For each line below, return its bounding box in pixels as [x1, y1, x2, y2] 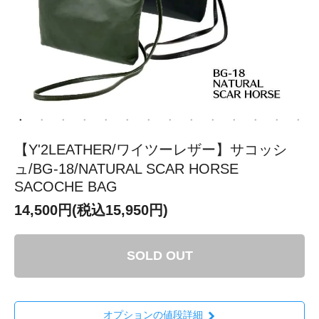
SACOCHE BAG [14, 179, 117, 195]
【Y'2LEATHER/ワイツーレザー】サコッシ [14, 142, 287, 158]
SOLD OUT [126, 249, 193, 263]
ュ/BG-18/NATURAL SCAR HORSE [14, 161, 239, 177]
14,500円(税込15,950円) [14, 202, 168, 219]
